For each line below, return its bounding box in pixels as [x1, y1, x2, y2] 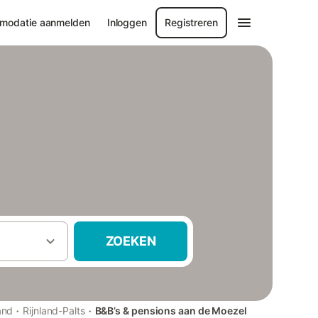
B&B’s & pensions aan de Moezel [94, 305, 247, 317]
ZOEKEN [105, 234, 156, 248]
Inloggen [106, 16, 147, 28]
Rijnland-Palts [23, 305, 85, 317]
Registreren [165, 16, 218, 28]
